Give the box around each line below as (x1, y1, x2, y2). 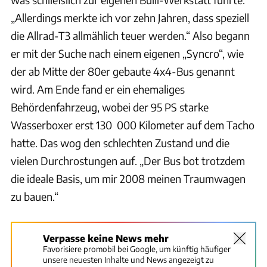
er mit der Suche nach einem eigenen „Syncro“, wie (11, 46, 244, 60)
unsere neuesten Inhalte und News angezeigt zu (43, 254, 214, 265)
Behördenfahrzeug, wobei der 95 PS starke (11, 100, 209, 114)
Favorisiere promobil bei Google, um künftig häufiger (43, 243, 231, 254)
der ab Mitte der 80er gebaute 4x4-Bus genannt (11, 64, 235, 78)
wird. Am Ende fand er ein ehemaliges (11, 82, 185, 96)
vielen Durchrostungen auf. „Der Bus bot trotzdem (11, 153, 245, 167)
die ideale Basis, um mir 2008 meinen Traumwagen (11, 171, 246, 185)
